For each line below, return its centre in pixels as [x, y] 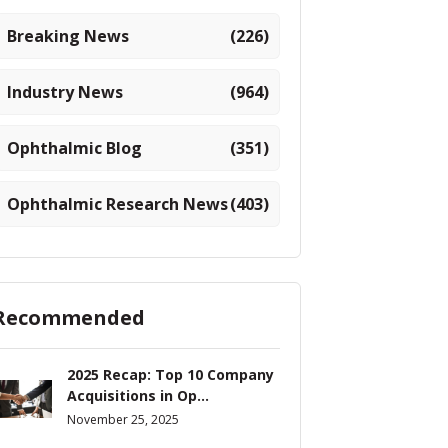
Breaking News [68, 36]
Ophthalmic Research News [117, 204]
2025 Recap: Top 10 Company [171, 375]
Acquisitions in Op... [138, 396]
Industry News [65, 92]
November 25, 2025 [123, 420]
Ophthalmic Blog [74, 148]
